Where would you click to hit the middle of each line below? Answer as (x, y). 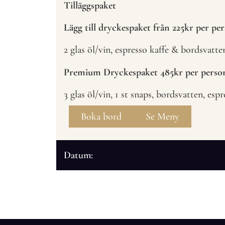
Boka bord (101, 116)
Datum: (78, 155)
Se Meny (162, 116)
